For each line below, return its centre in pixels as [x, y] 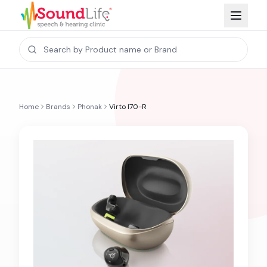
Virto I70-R [128, 107]
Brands [58, 107]
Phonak [90, 107]
